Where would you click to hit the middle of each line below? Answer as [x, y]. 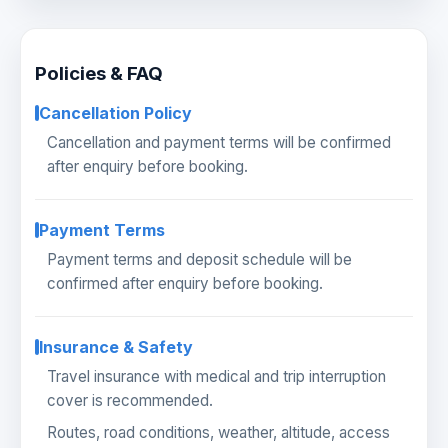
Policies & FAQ [99, 73]
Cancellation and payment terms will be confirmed [219, 143]
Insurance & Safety [116, 347]
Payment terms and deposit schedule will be [199, 260]
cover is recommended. [130, 401]
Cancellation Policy [115, 113]
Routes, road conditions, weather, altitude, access [218, 433]
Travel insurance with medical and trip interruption [216, 377]
